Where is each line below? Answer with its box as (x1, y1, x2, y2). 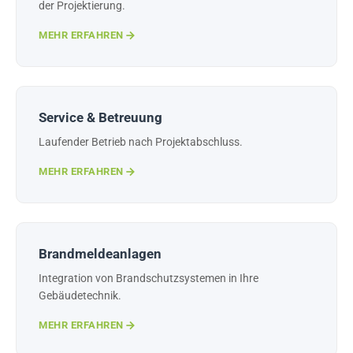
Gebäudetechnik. (39, 289, 121, 303)
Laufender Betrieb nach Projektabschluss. (39, 136, 243, 149)
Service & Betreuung (39, 110, 162, 126)
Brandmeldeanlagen (39, 246, 162, 262)
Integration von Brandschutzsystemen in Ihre (39, 272, 258, 285)
